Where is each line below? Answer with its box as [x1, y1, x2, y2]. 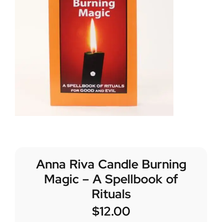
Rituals [91, 186, 131, 203]
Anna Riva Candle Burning [36, 156, 186, 173]
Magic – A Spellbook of [44, 171, 178, 188]
